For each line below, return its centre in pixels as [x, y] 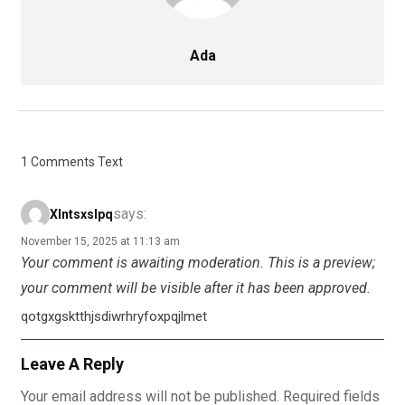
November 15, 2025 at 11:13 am [100, 242]
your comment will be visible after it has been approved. [196, 288]
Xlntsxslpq [81, 214]
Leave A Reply [72, 364]
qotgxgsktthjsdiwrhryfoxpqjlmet [114, 317]
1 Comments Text [72, 162]
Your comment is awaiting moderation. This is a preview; [198, 263]
